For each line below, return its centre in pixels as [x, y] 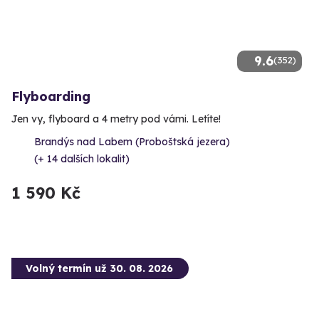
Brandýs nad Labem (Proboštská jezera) [132, 142]
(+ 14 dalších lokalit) [82, 159]
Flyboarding [51, 97]
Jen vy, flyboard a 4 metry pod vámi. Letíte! [116, 119]
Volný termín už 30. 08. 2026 [99, 269]
